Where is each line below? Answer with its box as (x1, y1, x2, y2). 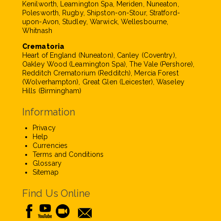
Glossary (33, 159, 62, 167)
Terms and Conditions (33, 150, 104, 158)
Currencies (33, 141, 68, 149)
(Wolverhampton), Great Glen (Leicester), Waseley (22, 78, 184, 86)
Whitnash (22, 27, 52, 35)
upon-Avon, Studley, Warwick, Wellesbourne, (22, 18, 169, 26)
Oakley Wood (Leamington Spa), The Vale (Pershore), (22, 60, 195, 68)
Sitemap (33, 168, 59, 176)
